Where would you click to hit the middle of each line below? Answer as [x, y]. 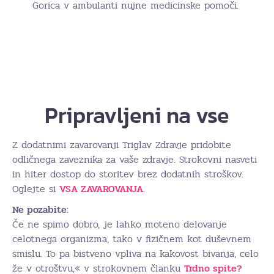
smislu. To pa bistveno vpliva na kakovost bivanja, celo [135, 253]
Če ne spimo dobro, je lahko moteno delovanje [120, 224]
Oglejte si [36, 188]
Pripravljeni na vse [137, 115]
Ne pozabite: [40, 209]
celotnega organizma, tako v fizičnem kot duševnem [132, 239]
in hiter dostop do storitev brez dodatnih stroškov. [128, 174]
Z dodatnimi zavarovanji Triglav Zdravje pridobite [122, 144]
